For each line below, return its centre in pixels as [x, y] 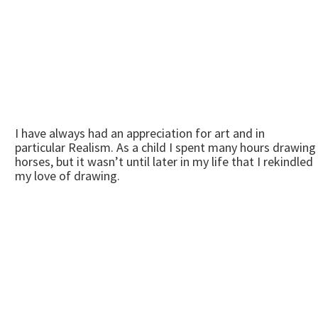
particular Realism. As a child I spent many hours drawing [165, 147]
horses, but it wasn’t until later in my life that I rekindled [164, 161]
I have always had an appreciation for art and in [140, 133]
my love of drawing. [67, 176]
